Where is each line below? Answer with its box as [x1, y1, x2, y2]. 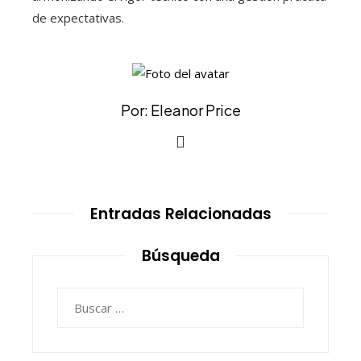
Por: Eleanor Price [120, 100, 241, 119]
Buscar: [56, 288, 97, 305]
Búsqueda [141, 244, 220, 267]
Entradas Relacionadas [89, 202, 272, 225]
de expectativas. [32, 10, 124, 27]
